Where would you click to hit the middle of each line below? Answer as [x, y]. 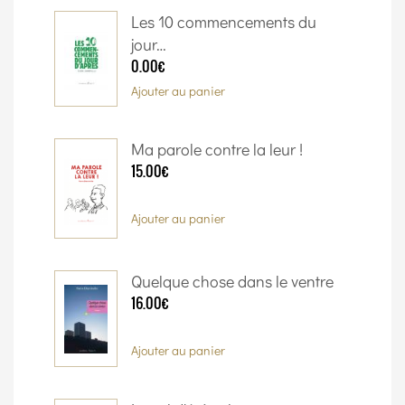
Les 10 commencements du [224, 22]
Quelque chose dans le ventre [232, 281]
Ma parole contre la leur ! [217, 150]
